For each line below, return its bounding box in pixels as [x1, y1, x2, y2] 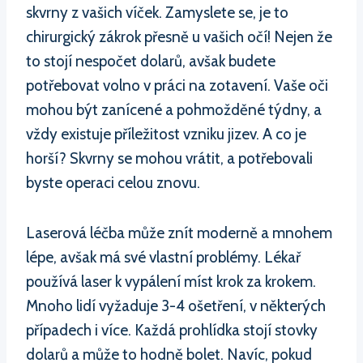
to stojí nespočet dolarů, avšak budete [26, 51, 275, 70]
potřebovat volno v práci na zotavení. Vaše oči [26, 75, 328, 95]
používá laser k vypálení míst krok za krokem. [26, 271, 316, 291]
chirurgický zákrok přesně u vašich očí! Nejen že [26, 27, 332, 46]
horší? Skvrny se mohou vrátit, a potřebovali [26, 148, 313, 168]
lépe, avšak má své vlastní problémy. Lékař [26, 247, 301, 267]
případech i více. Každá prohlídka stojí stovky [26, 320, 318, 340]
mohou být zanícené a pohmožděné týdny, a [26, 100, 322, 119]
